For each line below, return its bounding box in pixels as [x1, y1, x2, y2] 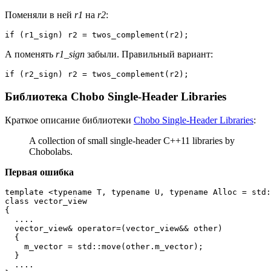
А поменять [5, 49, 56, 60]
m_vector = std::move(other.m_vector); [5, 241, 203, 251]
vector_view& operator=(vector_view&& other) [5, 223, 223, 233]
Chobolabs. [29, 146, 73, 157]
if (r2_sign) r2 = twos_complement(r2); [5, 70, 189, 79]
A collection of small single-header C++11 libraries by [29, 135, 235, 146]
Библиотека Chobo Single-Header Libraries [5, 90, 226, 103]
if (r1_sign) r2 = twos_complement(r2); [5, 30, 189, 40]
